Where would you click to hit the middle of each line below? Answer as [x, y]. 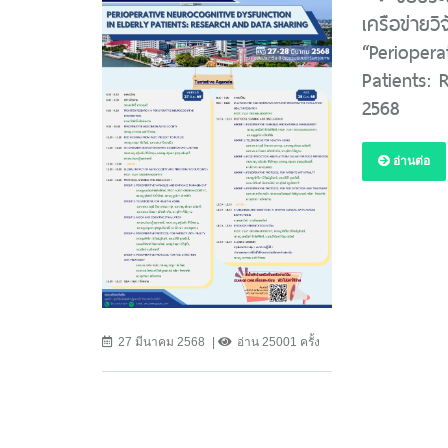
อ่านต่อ [409, 161]
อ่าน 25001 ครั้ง [278, 341]
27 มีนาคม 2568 [161, 341]
